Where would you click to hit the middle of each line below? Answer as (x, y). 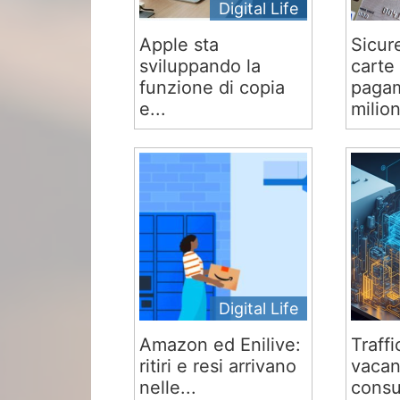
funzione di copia (212, 87)
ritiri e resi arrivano (218, 366)
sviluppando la (200, 66)
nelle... (168, 387)
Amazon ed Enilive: (221, 345)
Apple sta (179, 45)
